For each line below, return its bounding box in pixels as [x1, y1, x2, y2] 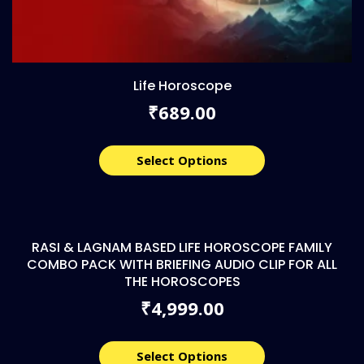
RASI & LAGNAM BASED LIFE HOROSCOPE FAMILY [32, 237, 332, 257]
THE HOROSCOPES [123, 271, 240, 291]
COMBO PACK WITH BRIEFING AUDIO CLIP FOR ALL [27, 254, 337, 274]
